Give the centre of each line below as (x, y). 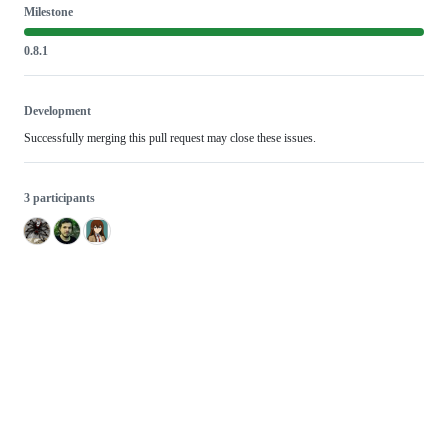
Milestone (48, 11)
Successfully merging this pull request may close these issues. (170, 137)
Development (57, 110)
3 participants (59, 197)
